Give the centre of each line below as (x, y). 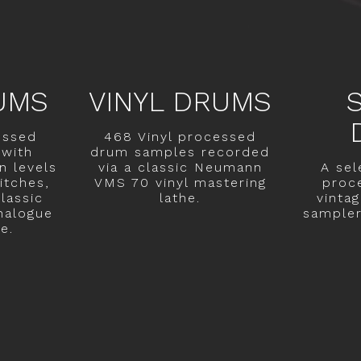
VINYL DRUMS (180, 101)
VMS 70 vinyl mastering (180, 182)
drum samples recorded (180, 151)
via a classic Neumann (180, 167)
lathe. (180, 197)
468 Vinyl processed (180, 136)
